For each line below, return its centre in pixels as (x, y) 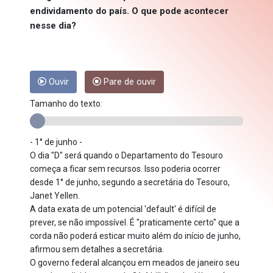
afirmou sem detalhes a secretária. (97, 250)
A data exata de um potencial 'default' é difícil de (123, 209)
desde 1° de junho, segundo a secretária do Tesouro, (130, 183)
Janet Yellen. (55, 196)
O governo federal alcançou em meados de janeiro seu (135, 263)
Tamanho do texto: (66, 104)
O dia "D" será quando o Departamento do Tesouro (126, 156)
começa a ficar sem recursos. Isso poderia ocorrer (125, 169)
